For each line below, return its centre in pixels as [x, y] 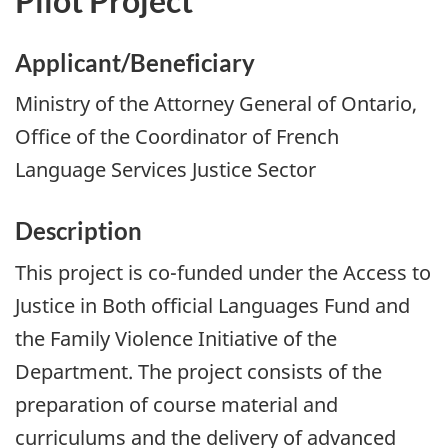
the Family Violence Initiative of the [176, 338]
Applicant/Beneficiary [135, 62]
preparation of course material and [176, 404]
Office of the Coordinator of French [177, 137]
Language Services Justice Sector [165, 170]
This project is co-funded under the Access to [223, 272]
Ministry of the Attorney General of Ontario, [216, 104]
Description [78, 231]
